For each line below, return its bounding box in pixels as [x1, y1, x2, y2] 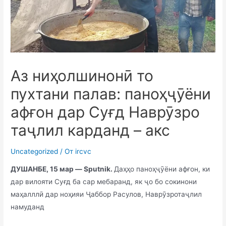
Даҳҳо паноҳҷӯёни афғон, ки [114, 165, 210, 174]
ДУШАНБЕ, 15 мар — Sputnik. [11, 165, 115, 174]
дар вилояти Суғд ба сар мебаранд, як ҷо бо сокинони [11, 178, 197, 186]
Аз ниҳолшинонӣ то [11, 66, 154, 85]
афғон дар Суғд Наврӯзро [11, 102, 200, 121]
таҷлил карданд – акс [11, 121, 171, 139]
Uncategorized [11, 147, 59, 155]
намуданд [11, 203, 45, 211]
